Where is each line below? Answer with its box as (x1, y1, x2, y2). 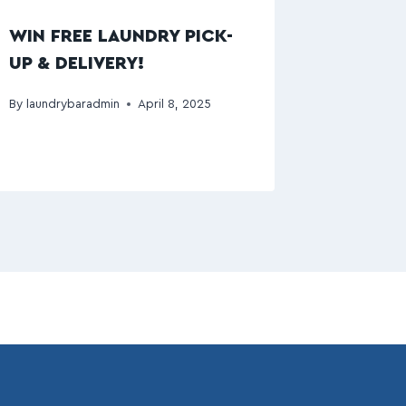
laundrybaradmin (25, 97, 120, 111)
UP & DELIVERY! (9, 54, 151, 72)
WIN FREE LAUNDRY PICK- (9, 27, 234, 45)
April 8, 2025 (137, 97, 211, 111)
